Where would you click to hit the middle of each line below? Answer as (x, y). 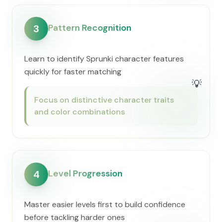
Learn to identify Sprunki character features (104, 59)
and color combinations (80, 112)
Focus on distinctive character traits (104, 100)
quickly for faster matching (73, 72)
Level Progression (85, 173)
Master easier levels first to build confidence (105, 204)
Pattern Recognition (90, 28)
